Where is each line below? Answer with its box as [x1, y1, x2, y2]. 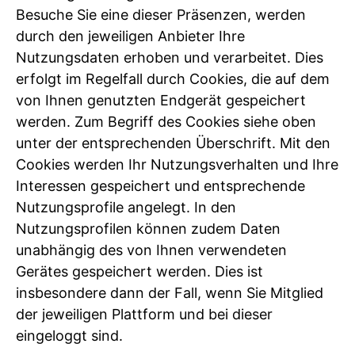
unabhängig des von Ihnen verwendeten [16, 242, 287, 259]
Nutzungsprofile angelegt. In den [16, 199, 236, 216]
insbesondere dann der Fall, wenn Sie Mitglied [16, 284, 323, 302]
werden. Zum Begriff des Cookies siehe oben [16, 113, 316, 131]
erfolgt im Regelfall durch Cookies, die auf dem [16, 71, 330, 88]
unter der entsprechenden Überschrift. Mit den [16, 135, 330, 152]
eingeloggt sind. [16, 327, 123, 345]
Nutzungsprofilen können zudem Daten [16, 220, 281, 238]
